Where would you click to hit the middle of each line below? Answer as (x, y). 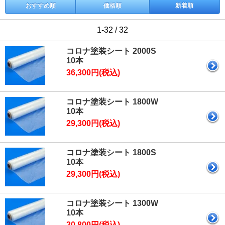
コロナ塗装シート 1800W (112, 101)
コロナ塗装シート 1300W (112, 203)
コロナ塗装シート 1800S (111, 152)
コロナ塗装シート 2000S (111, 51)
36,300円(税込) (93, 72)
